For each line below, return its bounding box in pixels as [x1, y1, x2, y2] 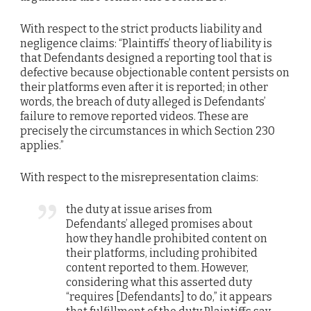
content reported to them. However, [66, 261, 249, 275]
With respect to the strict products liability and [20, 22, 262, 35]
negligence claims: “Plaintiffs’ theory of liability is [20, 36, 272, 50]
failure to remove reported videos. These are [20, 109, 249, 123]
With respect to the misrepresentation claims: [20, 171, 258, 185]
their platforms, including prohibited [66, 246, 258, 260]
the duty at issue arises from [66, 203, 213, 217]
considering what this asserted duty [66, 276, 253, 289]
